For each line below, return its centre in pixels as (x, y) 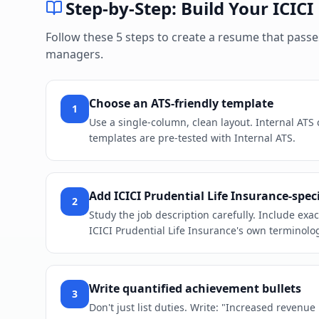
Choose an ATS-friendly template (181, 104)
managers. (74, 54)
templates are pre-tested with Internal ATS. (192, 138)
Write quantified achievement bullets (195, 289)
